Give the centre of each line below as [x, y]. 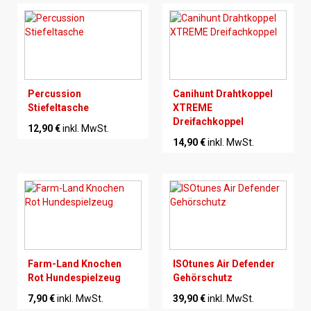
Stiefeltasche [58, 108]
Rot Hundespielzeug [74, 278]
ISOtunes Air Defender [224, 264]
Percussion [54, 94]
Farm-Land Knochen [75, 264]
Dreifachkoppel [208, 122]
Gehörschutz [203, 278]
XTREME [193, 108]
